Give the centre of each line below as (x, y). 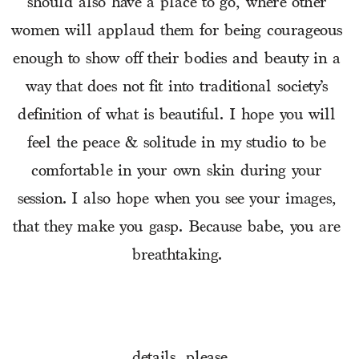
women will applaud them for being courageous (177, 32)
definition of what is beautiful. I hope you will (177, 116)
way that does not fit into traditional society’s (177, 88)
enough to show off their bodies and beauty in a (177, 60)
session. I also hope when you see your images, (177, 200)
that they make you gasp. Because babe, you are (177, 228)
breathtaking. (179, 256)
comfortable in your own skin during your (177, 172)
